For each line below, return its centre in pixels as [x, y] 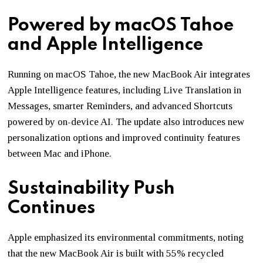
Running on [32, 74]
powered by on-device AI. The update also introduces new [126, 122]
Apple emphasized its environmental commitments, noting [126, 237]
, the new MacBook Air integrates [182, 74]
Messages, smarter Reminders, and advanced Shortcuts [120, 106]
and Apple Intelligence [106, 45]
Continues [52, 208]
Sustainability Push [92, 188]
